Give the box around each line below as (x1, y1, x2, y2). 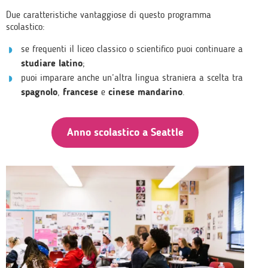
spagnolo (21, 86, 57, 98)
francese (63, 86, 101, 98)
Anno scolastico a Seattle (66, 126, 184, 139)
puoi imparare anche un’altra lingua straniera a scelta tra (21, 72, 243, 83)
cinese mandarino (105, 86, 182, 98)
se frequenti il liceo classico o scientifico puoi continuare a (21, 43, 243, 54)
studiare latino (21, 57, 83, 69)
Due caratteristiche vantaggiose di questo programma (6, 9, 211, 20)
